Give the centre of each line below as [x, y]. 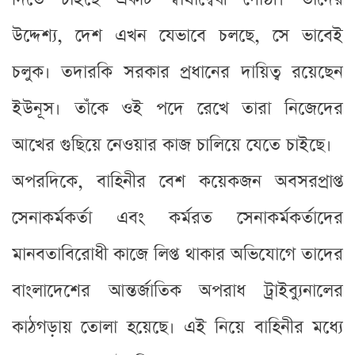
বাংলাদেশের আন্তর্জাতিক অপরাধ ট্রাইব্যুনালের [177, 291]
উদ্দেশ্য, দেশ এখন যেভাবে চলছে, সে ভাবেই [177, 36]
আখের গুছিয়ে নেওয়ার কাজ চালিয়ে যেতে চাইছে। [172, 145]
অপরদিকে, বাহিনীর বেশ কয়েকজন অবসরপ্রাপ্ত [177, 181]
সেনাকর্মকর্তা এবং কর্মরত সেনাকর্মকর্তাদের [177, 218]
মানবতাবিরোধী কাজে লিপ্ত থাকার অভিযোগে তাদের [177, 254]
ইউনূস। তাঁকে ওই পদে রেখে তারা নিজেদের [177, 109]
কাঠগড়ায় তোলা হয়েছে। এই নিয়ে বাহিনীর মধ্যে [177, 327]
